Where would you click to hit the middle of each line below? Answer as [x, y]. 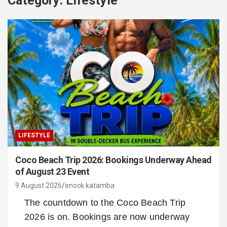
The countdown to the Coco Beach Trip [105, 202]
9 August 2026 [39, 185]
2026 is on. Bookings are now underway [107, 217]
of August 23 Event [52, 171]
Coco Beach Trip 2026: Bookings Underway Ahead [113, 160]
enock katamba [90, 185]
